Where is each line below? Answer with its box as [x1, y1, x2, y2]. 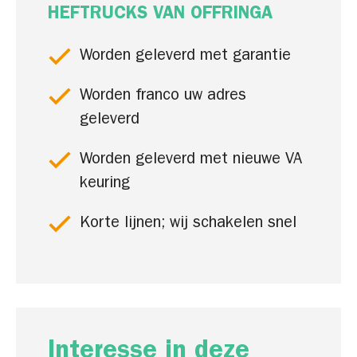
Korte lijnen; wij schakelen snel [80, 216, 301, 232]
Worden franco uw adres [80, 88, 246, 104]
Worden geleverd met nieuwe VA [80, 152, 302, 168]
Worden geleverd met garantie [80, 49, 291, 65]
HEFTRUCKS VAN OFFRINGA [48, 6, 273, 24]
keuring [80, 176, 130, 192]
